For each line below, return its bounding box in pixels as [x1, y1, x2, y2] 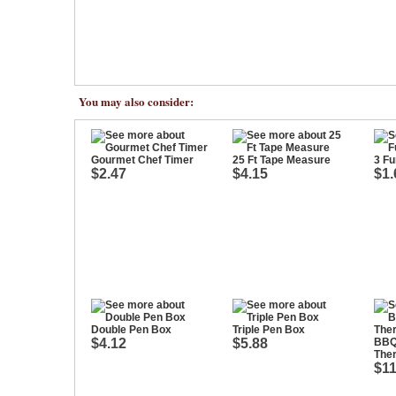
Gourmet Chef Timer [91, 154, 194, 166]
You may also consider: [79, 93, 194, 110]
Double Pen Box [91, 324, 171, 336]
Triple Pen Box [232, 324, 305, 336]
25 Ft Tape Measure [232, 154, 331, 166]
